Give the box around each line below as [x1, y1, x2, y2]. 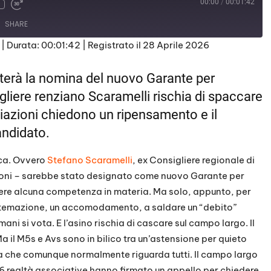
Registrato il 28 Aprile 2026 [88, 39, 209, 51]
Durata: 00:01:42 [7, 39, 80, 51]
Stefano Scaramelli [47, 154, 132, 166]
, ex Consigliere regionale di [132, 154, 255, 166]
